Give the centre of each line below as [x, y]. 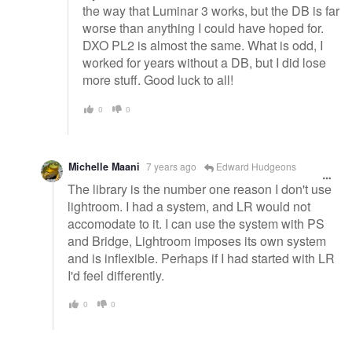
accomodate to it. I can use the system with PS [196, 223]
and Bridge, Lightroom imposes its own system [197, 240]
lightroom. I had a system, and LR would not [189, 206]
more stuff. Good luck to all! [158, 80]
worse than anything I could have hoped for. [203, 28]
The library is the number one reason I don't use [200, 189]
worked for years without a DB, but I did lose [204, 63]
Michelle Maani [104, 166]
